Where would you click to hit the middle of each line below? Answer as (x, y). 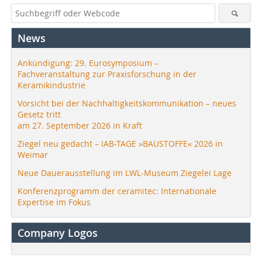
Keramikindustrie (51, 85)
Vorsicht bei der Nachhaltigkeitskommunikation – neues (127, 103)
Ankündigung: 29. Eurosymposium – (88, 63)
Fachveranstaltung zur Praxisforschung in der (107, 74)
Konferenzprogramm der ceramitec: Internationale (117, 191)
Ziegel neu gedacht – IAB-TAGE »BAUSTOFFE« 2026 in (120, 143)
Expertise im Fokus (54, 202)
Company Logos (58, 232)
